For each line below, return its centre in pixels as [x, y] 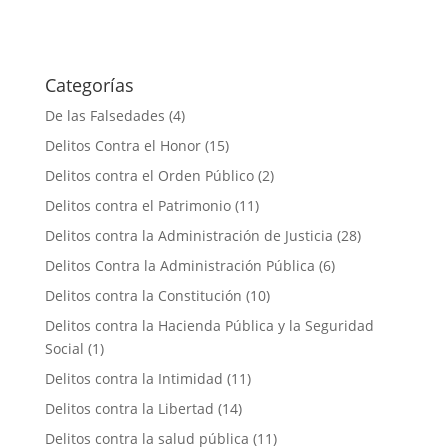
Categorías [89, 85]
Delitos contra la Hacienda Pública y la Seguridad [209, 325]
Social [64, 348]
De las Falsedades [104, 115]
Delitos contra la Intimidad [133, 378]
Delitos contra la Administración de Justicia [188, 235]
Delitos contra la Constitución [143, 295]
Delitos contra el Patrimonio [137, 205]
